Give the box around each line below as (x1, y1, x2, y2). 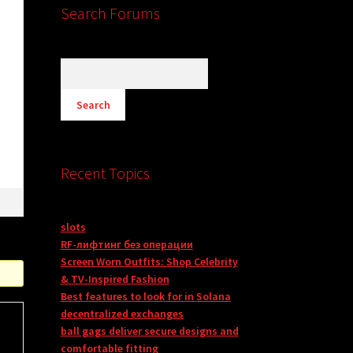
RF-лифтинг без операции (60, 237, 193, 252)
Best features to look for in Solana (60, 289, 231, 304)
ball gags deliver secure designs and (60, 324, 239, 339)
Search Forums (60, 3, 160, 24)
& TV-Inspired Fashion (60, 272, 169, 287)
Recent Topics (60, 163, 150, 184)
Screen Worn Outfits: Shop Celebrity (60, 255, 238, 269)
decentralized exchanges (60, 307, 184, 321)
